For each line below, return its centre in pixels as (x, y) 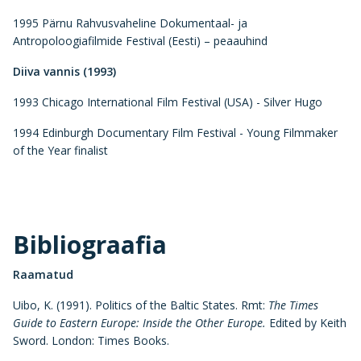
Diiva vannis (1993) (64, 71)
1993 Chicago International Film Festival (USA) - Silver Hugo (168, 102)
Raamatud (43, 274)
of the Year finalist (60, 150)
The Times (293, 305)
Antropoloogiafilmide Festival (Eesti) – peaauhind (140, 40)
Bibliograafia (90, 244)
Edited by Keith (306, 322)
